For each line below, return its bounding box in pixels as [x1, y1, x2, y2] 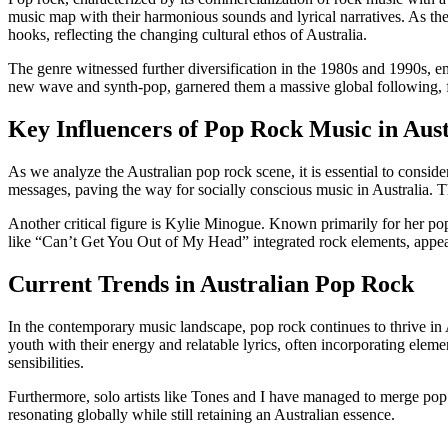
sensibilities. [8, 354, 84, 371]
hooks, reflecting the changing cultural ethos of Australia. [8, 26, 367, 44]
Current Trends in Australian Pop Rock [8, 271, 414, 298]
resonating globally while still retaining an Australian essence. [8, 406, 395, 423]
